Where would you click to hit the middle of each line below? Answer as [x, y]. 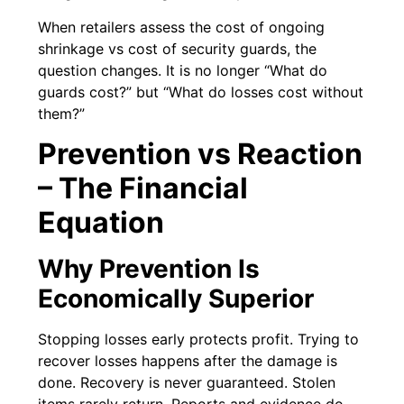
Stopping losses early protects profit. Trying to [199, 339]
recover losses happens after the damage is [188, 360]
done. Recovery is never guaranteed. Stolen [187, 382]
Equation [101, 222]
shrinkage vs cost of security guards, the [178, 48]
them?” [62, 113]
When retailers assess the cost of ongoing [182, 27]
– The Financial [143, 188]
